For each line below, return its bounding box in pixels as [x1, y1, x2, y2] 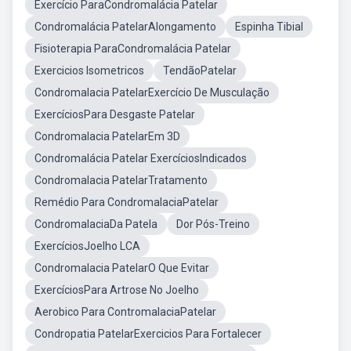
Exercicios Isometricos [34, 64, 144, 77]
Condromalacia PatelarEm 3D [34, 130, 180, 143]
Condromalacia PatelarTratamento [34, 174, 208, 186]
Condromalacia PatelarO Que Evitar [34, 262, 209, 274]
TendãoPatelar [163, 64, 237, 77]
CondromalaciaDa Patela [34, 218, 157, 230]
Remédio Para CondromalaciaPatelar [34, 196, 219, 208]
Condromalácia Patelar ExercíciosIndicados [34, 152, 247, 165]
